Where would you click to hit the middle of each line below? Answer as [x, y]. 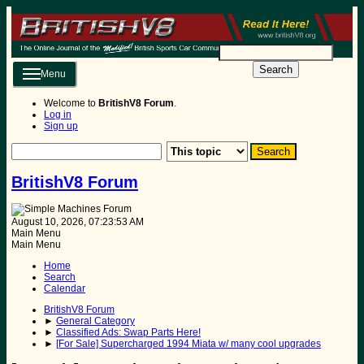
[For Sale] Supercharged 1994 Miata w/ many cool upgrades [188, 343]
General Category [95, 321]
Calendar [65, 288]
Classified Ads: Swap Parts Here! [128, 332]
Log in [58, 115]
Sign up [61, 126]
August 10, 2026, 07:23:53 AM [78, 221]
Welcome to [71, 103]
